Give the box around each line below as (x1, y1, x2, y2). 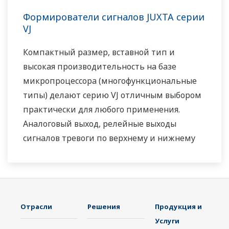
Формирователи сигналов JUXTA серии (23, 10, 204, 23)
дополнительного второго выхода (23, 175, 161, 187)
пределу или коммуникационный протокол (23, 146, 203, 158)
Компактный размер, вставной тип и (23, 46, 175, 58)
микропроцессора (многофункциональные (23, 75, 197, 86)
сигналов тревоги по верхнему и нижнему (23, 132, 195, 144)
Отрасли (20, 201, 52, 211)
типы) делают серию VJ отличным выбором (23, 89, 201, 101)
